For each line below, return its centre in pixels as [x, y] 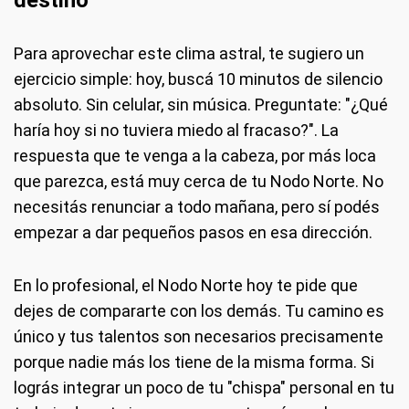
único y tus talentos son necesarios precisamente [199, 336]
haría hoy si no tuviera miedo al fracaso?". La [176, 130]
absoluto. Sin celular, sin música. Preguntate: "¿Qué [201, 105]
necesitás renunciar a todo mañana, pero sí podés [197, 207]
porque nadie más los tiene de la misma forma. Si [194, 362]
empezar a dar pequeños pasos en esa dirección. [193, 232]
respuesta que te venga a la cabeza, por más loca [195, 156]
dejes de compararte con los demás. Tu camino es [199, 311]
